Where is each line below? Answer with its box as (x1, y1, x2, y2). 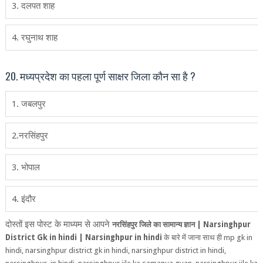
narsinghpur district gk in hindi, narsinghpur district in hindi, (25, 246, 226, 255)
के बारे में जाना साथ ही (163, 233, 224, 242)
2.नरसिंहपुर (11, 130, 48, 141)
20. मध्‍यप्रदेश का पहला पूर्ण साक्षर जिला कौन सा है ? (5, 68, 195, 83)
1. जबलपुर (11, 99, 46, 109)
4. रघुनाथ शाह (11, 32, 58, 43)
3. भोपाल (11, 162, 40, 173)
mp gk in (223, 233, 252, 242)
